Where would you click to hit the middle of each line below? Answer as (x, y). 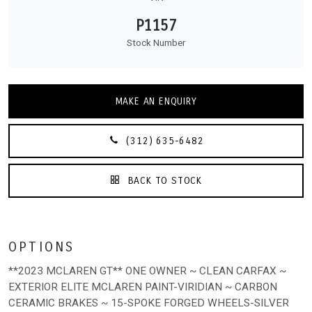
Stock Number (156, 42)
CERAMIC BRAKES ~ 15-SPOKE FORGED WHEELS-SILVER (149, 303)
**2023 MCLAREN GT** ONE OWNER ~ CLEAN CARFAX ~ (147, 271)
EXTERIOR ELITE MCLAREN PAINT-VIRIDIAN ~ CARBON (143, 287)
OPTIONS (42, 247)
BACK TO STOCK (163, 180)
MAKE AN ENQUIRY (156, 101)
